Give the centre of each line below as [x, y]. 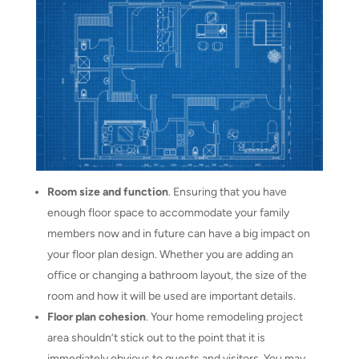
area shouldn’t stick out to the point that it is [156, 337]
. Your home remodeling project [224, 317]
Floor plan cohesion [96, 317]
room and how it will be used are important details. [171, 296]
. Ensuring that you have [227, 192]
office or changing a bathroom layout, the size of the [177, 275]
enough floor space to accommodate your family [168, 212]
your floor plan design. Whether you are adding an [170, 254]
